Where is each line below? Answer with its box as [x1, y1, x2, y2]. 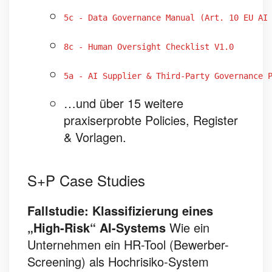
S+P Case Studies [27, 169, 145, 191]
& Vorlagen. [64, 128, 126, 146]
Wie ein [169, 219, 209, 236]
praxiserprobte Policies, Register [64, 111, 238, 129]
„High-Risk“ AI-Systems [27, 219, 166, 236]
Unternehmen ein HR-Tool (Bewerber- [27, 236, 229, 253]
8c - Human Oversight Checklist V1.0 [64, 42, 234, 52]
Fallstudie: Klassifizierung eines [27, 202, 213, 219]
